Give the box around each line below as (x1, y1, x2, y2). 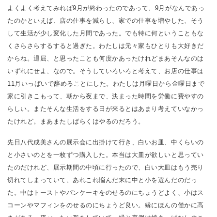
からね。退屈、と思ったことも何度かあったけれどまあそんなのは (7, 54, 204, 62)
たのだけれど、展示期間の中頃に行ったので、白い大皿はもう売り (7, 163, 204, 171)
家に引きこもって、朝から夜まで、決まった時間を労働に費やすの (7, 92, 204, 100)
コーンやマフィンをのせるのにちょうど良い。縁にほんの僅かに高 (7, 201, 204, 209)
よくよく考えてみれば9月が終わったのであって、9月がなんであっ (7, 4, 205, 12)
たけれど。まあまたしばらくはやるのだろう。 (7, 117, 145, 125)
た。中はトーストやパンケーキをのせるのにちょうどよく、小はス (7, 188, 204, 196)
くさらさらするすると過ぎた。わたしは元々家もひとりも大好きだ (7, 42, 204, 49)
